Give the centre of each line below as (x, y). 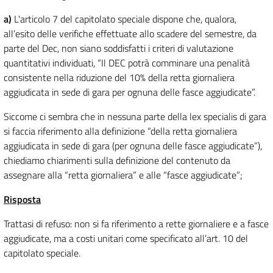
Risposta (22, 200)
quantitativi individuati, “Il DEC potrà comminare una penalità (127, 63)
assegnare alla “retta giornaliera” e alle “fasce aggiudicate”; (123, 175)
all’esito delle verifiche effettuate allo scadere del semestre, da (130, 34)
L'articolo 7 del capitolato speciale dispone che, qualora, (124, 19)
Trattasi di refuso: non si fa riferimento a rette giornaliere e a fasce (136, 224)
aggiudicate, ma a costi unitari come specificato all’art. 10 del (126, 239)
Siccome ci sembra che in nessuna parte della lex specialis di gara (135, 117)
